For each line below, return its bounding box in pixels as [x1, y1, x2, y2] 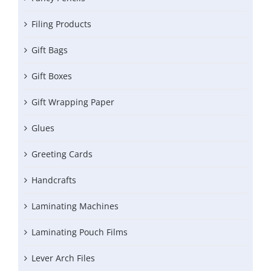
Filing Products [31, 18, 91, 30]
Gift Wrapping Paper [31, 96, 114, 108]
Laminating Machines [31, 200, 119, 212]
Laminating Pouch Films [31, 226, 128, 238]
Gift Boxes [31, 70, 72, 82]
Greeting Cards [31, 148, 93, 160]
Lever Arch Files [31, 252, 95, 264]
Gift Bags [31, 44, 68, 56]
